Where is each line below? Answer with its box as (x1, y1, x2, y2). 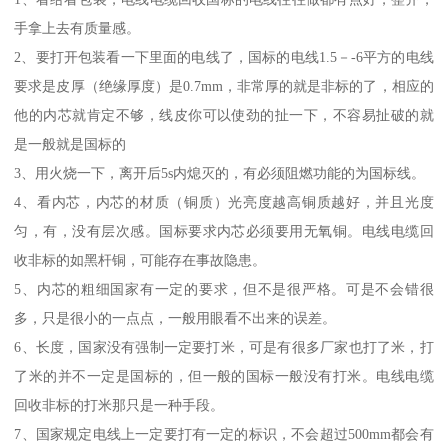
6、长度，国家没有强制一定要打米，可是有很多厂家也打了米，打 (14, 339, 434, 356)
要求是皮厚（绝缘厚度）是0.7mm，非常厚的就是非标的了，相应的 (14, 78, 434, 95)
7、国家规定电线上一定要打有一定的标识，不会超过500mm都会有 (14, 426, 434, 443)
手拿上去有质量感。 (14, 20, 141, 37)
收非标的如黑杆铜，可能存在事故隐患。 (14, 252, 267, 269)
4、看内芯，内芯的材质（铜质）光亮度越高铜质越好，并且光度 (14, 194, 434, 211)
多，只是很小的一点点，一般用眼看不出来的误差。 (14, 310, 337, 327)
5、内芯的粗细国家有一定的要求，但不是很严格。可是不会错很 (14, 281, 434, 298)
